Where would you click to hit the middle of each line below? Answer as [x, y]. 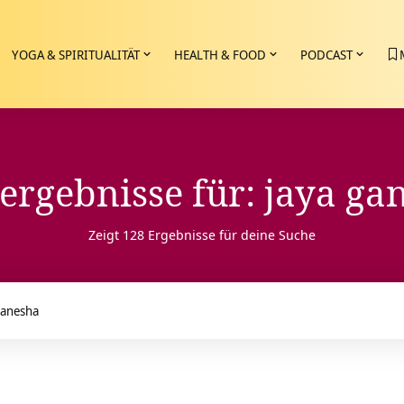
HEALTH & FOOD [220, 54]
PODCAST [326, 54]
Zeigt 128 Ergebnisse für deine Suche [202, 234]
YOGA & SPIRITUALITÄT [76, 54]
